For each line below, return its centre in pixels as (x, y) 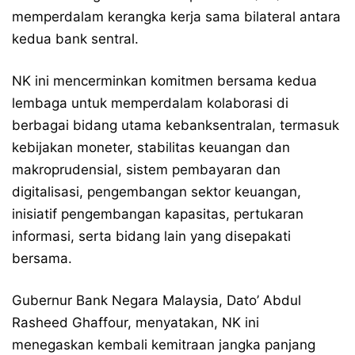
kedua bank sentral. (75, 39)
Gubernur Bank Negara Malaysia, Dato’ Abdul (157, 300)
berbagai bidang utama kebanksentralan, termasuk (176, 125)
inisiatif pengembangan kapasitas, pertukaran (158, 214)
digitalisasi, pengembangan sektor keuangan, (157, 192)
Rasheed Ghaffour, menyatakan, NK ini (136, 323)
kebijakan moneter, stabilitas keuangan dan (151, 147)
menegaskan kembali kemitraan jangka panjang (164, 345)
